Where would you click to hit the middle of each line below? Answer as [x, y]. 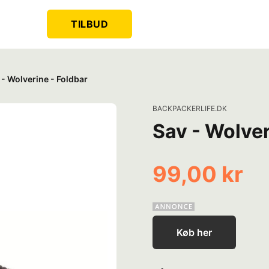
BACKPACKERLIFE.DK [190, 108]
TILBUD [90, 24]
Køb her [194, 232]
